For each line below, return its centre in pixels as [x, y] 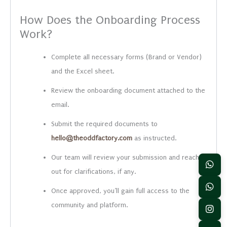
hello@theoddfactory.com [92, 138]
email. [60, 104]
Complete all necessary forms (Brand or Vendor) [127, 57]
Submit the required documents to [105, 124]
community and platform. [90, 205]
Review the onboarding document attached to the [128, 90]
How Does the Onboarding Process [110, 20]
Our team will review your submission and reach [125, 157]
